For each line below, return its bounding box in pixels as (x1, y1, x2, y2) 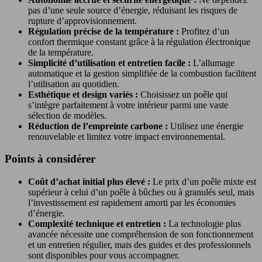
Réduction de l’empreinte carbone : (28, 120, 170, 131)
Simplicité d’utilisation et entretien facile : (28, 57, 193, 68)
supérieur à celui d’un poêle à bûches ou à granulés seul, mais (28, 187, 254, 198)
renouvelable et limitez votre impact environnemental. (28, 131, 225, 142)
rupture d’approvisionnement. (28, 15, 137, 26)
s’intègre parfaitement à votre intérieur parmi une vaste (28, 99, 228, 110)
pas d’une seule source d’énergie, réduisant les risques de (28, 5, 237, 15)
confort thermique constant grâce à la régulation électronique (28, 36, 250, 47)
